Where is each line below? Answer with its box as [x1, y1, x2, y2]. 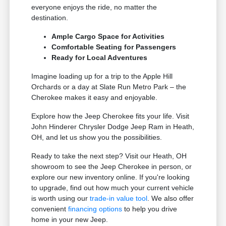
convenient [31, 205, 69, 213]
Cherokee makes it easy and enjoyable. [31, 93, 158, 102]
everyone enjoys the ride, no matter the [31, 3, 157, 12]
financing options [68, 205, 123, 213]
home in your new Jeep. [31, 215, 108, 224]
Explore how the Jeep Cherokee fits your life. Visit [31, 112, 190, 121]
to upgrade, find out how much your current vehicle [31, 184, 194, 192]
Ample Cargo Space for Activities [51, 32, 165, 41]
